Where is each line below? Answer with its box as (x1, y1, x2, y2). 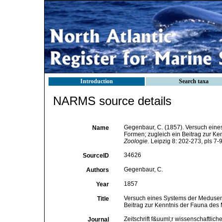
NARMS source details (53, 94, 171, 108)
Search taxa (179, 78, 209, 85)
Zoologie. (123, 138, 149, 145)
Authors (86, 166, 109, 173)
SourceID (82, 152, 109, 159)
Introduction (80, 78, 113, 85)
